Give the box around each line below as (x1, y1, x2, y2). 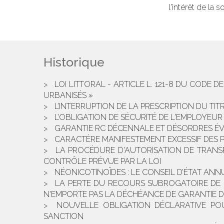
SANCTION (43, 211, 83, 221)
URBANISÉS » (43, 90, 93, 100)
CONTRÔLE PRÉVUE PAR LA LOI (43, 156, 161, 166)
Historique (43, 54, 104, 69)
